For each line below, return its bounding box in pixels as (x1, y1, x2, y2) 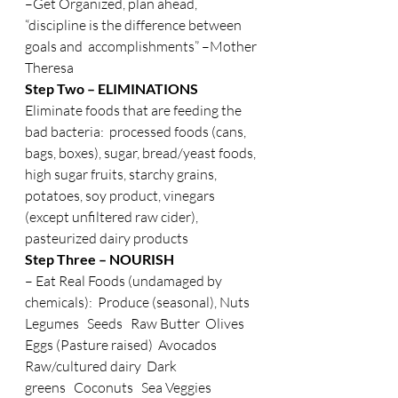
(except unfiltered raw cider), (25, 208, 201, 226)
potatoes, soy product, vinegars (25, 187, 218, 204)
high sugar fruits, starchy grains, (25, 165, 219, 183)
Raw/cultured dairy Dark (25, 357, 179, 375)
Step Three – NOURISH (25, 251, 174, 267)
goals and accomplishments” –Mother (25, 37, 259, 55)
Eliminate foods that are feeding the (25, 101, 244, 119)
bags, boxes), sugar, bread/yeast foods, (25, 144, 259, 162)
